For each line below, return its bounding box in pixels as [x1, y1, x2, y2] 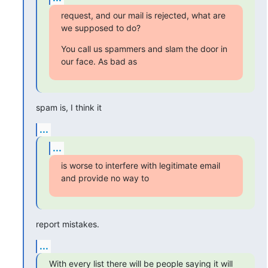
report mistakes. [35, 218, 99, 229]
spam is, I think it [35, 102, 102, 112]
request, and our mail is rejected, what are [60, 10, 226, 20]
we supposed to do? [60, 22, 141, 33]
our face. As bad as [60, 56, 137, 66]
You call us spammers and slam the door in [60, 43, 227, 54]
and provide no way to [60, 172, 149, 183]
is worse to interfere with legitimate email [60, 160, 220, 170]
